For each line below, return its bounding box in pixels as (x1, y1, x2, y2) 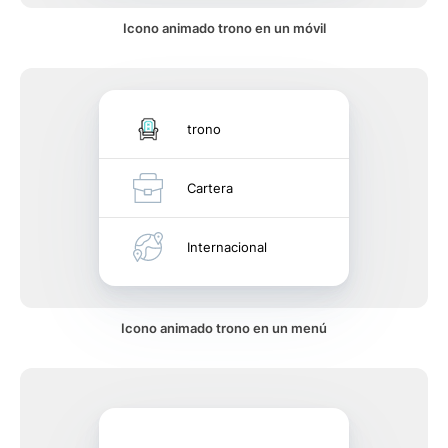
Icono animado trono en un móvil (122, 20, 326, 36)
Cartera (187, 180, 233, 196)
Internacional (187, 239, 267, 255)
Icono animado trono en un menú (121, 320, 327, 336)
